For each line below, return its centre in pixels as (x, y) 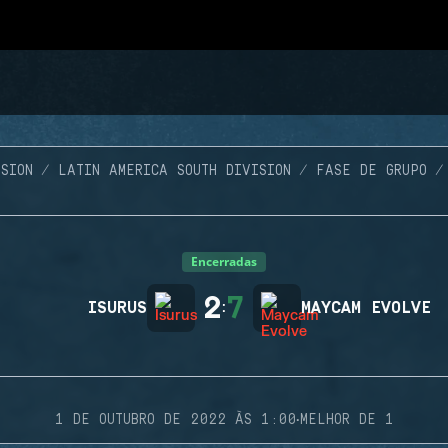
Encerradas (224, 261)
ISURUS (117, 308)
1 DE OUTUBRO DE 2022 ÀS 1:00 (175, 420)
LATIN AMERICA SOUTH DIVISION (174, 171)
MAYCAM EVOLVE (366, 308)
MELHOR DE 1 (346, 420)
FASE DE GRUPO (371, 171)
